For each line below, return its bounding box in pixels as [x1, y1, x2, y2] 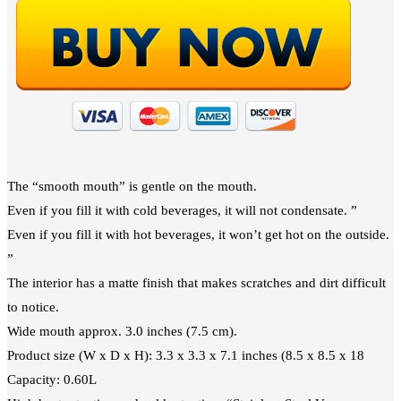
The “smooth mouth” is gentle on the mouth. [7, 178, 257, 193]
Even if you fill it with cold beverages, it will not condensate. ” [7, 202, 357, 218]
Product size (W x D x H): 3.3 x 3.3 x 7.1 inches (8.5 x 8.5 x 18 [7, 347, 364, 363]
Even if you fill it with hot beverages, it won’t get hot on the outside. [7, 226, 389, 242]
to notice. [7, 299, 59, 314]
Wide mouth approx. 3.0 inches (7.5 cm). [7, 323, 237, 338]
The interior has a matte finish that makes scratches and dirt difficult [7, 275, 386, 290]
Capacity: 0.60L [7, 371, 97, 387]
